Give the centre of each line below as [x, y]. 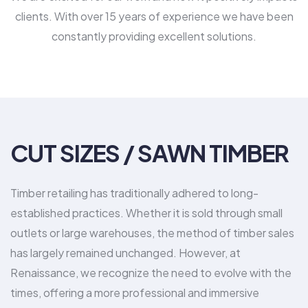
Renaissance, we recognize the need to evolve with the [151, 273]
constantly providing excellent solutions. [154, 36]
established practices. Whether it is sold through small [146, 213]
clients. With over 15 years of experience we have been [154, 16]
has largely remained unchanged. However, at [125, 253]
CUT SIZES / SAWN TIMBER [150, 153]
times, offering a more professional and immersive [135, 293]
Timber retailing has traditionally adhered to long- [134, 193]
